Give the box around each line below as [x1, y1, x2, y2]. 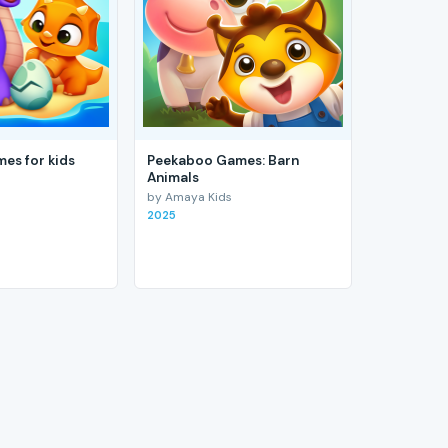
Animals [147, 168, 200, 186]
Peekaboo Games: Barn [147, 151, 300, 169]
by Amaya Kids [147, 189, 233, 206]
